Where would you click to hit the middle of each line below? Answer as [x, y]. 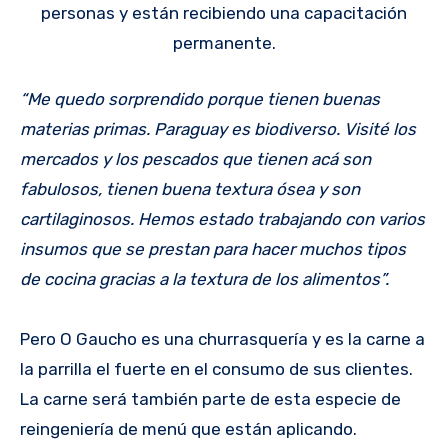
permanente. [224, 43]
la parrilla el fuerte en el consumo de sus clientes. [216, 368]
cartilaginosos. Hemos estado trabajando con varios [222, 218]
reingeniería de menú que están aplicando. [188, 428]
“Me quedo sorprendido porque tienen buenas [200, 98]
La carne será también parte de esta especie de [210, 398]
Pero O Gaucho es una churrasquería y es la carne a [222, 338]
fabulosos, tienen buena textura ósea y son [190, 188]
